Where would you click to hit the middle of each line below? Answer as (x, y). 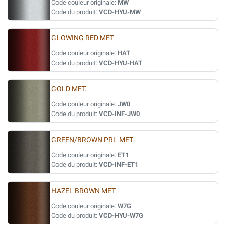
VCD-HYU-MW (120, 12)
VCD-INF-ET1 (119, 165)
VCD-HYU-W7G (121, 216)
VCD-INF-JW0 (119, 114)
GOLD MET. (69, 89)
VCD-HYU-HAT (121, 63)
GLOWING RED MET (83, 38)
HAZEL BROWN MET (83, 191)
